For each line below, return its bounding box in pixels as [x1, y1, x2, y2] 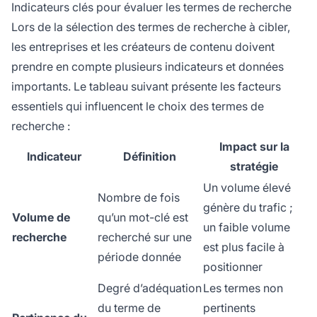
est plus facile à [203, 240, 284, 255]
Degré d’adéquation [98, 281, 202, 296]
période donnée [98, 250, 181, 265]
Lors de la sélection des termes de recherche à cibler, [11, 20, 290, 35]
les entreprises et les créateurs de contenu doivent [11, 40, 275, 54]
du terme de [98, 301, 161, 316]
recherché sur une [98, 230, 192, 245]
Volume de [12, 210, 70, 225]
